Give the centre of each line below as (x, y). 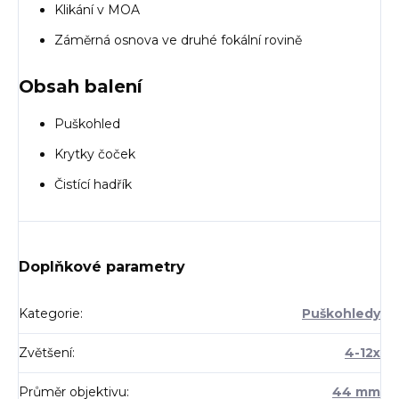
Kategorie (49, 314)
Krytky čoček (95, 155)
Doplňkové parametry (102, 267)
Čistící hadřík (93, 185)
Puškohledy (341, 314)
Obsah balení (81, 87)
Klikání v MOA (97, 10)
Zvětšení (45, 353)
